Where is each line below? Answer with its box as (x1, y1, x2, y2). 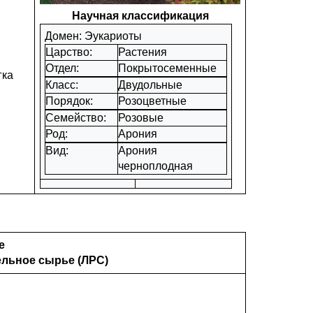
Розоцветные (118, 95, 187, 107)
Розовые (118, 112, 163, 124)
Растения (118, 46, 167, 58)
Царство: (45, 46, 95, 58)
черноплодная (118, 160, 193, 172)
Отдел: (45, 62, 82, 74)
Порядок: (45, 95, 96, 107)
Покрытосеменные (118, 62, 217, 74)
